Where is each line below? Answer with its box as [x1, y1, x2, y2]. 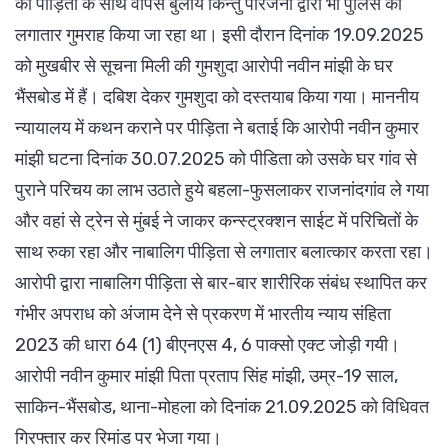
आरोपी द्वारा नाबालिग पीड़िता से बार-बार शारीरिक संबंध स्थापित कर [15, 271, 427, 294]
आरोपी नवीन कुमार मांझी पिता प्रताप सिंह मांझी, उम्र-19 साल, [15, 364, 398, 387]
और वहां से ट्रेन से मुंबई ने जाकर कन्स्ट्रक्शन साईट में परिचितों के [15, 209, 418, 232]
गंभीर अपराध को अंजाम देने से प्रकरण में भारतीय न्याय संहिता [15, 302, 391, 325]
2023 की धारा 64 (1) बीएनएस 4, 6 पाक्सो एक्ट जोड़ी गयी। [15, 333, 400, 356]
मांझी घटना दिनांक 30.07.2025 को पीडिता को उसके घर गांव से [15, 147, 417, 170]
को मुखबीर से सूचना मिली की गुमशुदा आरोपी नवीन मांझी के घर [15, 54, 393, 77]
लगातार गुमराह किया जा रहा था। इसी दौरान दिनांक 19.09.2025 [15, 23, 424, 46]
